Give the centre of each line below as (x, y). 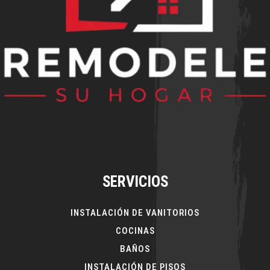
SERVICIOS (135, 182)
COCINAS (135, 231)
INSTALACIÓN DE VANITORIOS (135, 213)
